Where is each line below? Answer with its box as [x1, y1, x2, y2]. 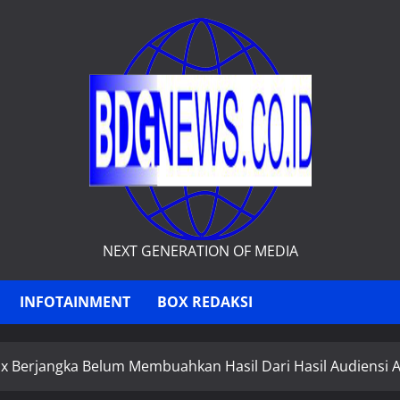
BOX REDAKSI [157, 292, 253, 312]
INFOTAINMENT [20, 292, 130, 312]
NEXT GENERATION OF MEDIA [102, 241, 298, 261]
